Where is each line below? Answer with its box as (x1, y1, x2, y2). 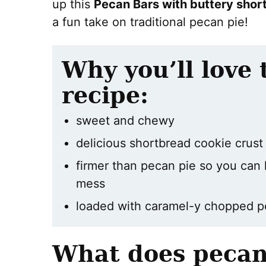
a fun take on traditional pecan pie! (52, 15, 248, 29)
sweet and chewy (76, 113, 175, 128)
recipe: (62, 82, 148, 109)
